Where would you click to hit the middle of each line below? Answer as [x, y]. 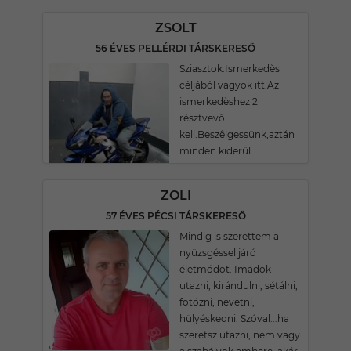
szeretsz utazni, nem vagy [240, 335]
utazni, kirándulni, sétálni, [239, 286]
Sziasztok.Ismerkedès [230, 69]
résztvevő [202, 118]
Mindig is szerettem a [229, 236]
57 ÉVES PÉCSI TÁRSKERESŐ [175, 216]
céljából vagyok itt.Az [229, 85]
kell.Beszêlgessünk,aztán [237, 134]
